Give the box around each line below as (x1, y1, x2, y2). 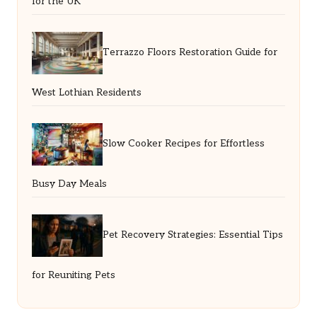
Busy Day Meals (32, 178, 107, 190)
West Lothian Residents (32, 86, 142, 98)
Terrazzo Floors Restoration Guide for (103, 47, 277, 59)
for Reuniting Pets (32, 269, 115, 281)
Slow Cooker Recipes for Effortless (103, 138, 265, 150)
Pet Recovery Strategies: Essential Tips (103, 229, 283, 241)
